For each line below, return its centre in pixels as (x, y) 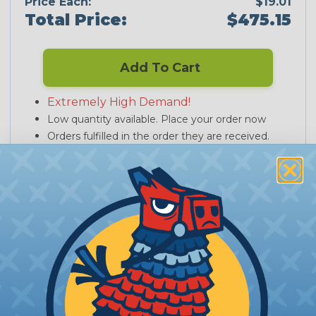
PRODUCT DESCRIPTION (158, 214)
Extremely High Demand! (119, 102)
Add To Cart (158, 68)
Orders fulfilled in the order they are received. (158, 136)
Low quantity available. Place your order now (157, 120)
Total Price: (76, 19)
